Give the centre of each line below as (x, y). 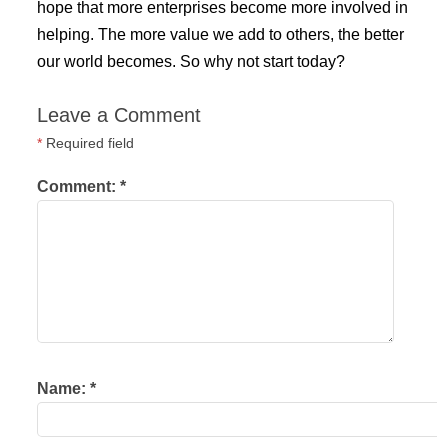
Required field (87, 143)
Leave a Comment (118, 115)
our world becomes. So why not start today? (190, 62)
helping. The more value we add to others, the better (220, 35)
